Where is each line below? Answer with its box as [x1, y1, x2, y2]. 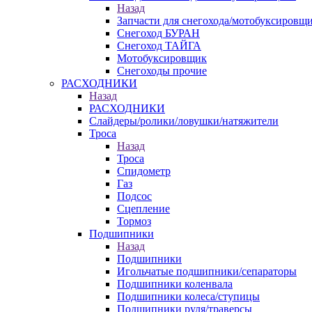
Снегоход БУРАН [117, 27, 200, 39]
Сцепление [117, 203, 170, 214]
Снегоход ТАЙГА [117, 40, 201, 52]
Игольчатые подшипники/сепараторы [117, 265, 297, 277]
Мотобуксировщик [117, 52, 207, 64]
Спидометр [117, 165, 171, 177]
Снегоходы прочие [117, 65, 207, 77]
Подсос [117, 190, 152, 202]
